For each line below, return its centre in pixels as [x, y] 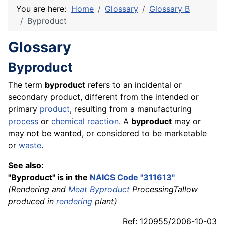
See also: [26, 165]
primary [24, 109]
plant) [105, 202]
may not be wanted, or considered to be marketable [107, 133]
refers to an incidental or [134, 85]
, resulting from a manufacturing [131, 109]
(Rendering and [38, 190]
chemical [68, 121]
